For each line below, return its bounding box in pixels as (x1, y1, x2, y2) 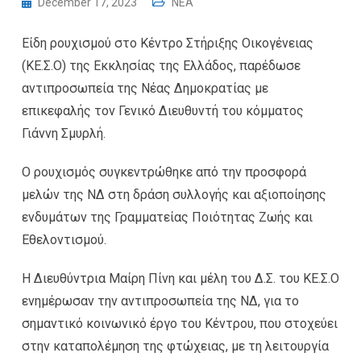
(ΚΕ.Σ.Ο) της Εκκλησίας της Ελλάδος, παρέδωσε (22, 58, 301, 74)
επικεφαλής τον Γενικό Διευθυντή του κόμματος (22, 103, 304, 119)
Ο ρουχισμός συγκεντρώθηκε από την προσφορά (22, 164, 306, 180)
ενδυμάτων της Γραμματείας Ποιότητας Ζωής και (22, 210, 313, 226)
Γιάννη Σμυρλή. (22, 126, 106, 142)
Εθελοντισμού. (22, 232, 106, 248)
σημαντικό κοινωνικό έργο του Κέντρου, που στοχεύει (22, 316, 338, 332)
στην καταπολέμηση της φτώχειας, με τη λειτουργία (22, 338, 329, 355)
